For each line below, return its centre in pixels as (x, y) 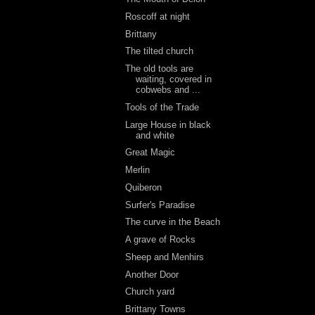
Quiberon (144, 187)
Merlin (138, 170)
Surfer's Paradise (160, 205)
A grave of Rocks (161, 239)
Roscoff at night (158, 16)
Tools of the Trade (162, 107)
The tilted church (160, 51)
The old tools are (160, 69)
